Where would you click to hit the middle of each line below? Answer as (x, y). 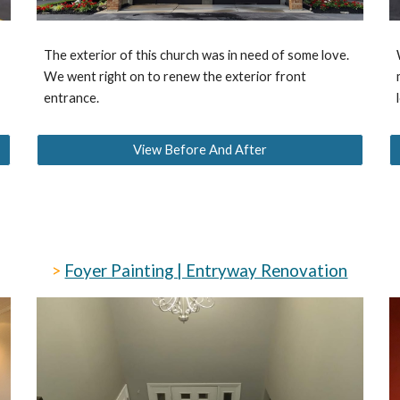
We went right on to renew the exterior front (175, 77)
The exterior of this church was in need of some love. (197, 55)
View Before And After (200, 150)
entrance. (72, 98)
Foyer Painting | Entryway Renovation (206, 271)
